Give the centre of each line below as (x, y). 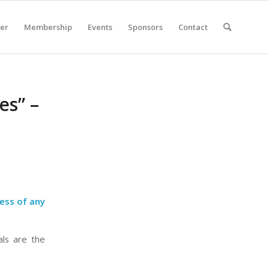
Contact (193, 27)
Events (100, 27)
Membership (48, 27)
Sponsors (145, 27)
